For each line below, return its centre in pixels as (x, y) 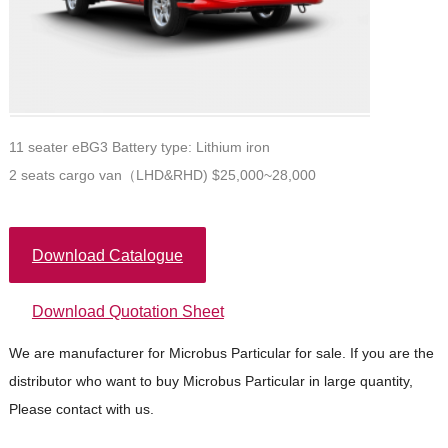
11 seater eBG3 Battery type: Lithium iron (139, 146)
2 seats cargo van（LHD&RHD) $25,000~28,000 (162, 174)
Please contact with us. (81, 409)
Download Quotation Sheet (127, 311)
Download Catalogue (107, 255)
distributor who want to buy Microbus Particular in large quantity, (210, 381)
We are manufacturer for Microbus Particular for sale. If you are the (221, 353)
